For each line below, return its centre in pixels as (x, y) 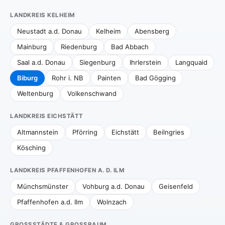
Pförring (85, 132)
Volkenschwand (92, 93)
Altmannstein (38, 132)
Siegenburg (97, 62)
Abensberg (152, 31)
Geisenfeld (176, 186)
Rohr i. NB (68, 78)
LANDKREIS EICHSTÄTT (47, 116)
